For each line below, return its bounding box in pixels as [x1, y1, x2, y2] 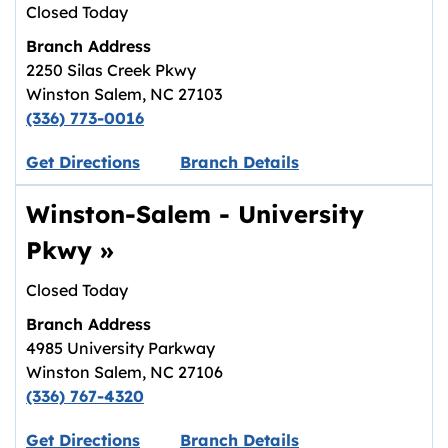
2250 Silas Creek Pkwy [26, 60, 196, 80]
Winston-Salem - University [26, 199, 364, 229]
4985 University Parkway [26, 338, 215, 358]
